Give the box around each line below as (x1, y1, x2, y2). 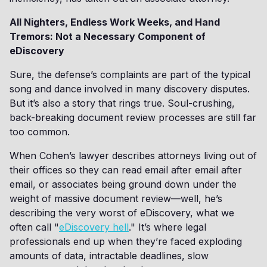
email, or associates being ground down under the (10, 178, 237, 190)
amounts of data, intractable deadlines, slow (10, 250, 209, 262)
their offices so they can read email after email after (10, 164, 242, 176)
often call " (10, 221, 59, 233)
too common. (10, 126, 70, 138)
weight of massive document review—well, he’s (10, 193, 222, 204)
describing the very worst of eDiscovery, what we (10, 207, 234, 219)
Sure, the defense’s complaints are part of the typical (10, 69, 250, 80)
